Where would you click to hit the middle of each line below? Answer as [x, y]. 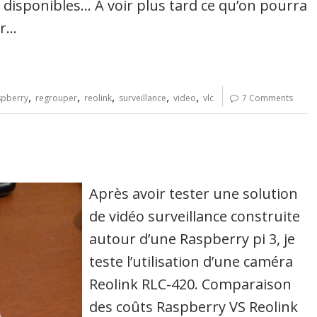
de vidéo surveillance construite [195, 216]
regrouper [56, 98]
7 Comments [267, 98]
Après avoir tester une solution [194, 193]
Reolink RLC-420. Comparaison [191, 284]
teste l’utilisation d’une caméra [191, 261]
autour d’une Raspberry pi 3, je [192, 238]
